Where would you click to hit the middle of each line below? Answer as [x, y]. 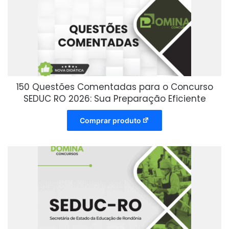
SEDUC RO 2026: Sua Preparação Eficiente [114, 99]
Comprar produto [110, 121]
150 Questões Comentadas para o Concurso [114, 87]
